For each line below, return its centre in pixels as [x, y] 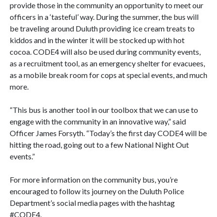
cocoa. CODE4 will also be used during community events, [105, 52]
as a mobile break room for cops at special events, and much [108, 75]
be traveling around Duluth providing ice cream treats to [102, 28]
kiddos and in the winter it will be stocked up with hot [97, 40]
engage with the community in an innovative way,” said [98, 121]
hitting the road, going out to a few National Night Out [99, 145]
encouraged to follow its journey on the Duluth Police [97, 191]
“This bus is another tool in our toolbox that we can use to [104, 110]
